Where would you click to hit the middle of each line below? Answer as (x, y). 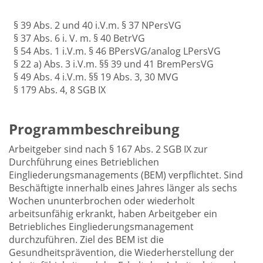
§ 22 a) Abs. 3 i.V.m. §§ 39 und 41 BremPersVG (114, 64)
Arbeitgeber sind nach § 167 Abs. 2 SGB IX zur (108, 149)
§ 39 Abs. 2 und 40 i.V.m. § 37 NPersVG (97, 25)
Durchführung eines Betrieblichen (84, 162)
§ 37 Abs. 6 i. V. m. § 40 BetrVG (79, 38)
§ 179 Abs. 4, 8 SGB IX (60, 90)
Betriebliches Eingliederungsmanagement (101, 227)
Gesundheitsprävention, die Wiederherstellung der (122, 252)
